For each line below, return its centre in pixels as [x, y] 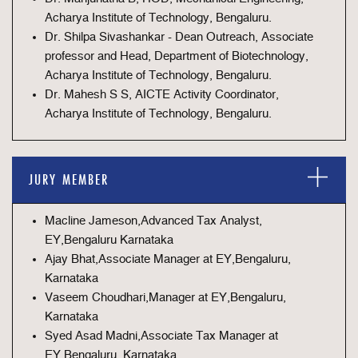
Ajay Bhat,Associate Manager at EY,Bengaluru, [168, 259]
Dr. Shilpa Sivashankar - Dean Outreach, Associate [179, 37]
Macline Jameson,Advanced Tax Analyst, [153, 221]
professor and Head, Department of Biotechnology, [177, 56]
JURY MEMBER [69, 179]
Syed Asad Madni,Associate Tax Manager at [161, 336]
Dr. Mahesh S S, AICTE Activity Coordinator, [162, 95]
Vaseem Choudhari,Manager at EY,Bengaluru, [165, 298]
